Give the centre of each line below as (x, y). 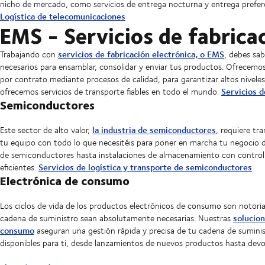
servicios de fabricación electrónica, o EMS (141, 54)
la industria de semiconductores (154, 130)
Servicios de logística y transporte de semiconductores (145, 167)
